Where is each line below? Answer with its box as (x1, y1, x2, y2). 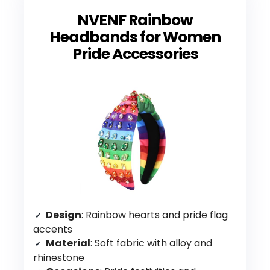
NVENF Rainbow (77, 9, 193, 31)
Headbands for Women (49, 26, 221, 48)
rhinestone (33, 250, 84, 265)
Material (46, 236, 90, 250)
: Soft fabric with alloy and (90, 236, 212, 250)
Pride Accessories (72, 43, 198, 64)
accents (33, 222, 72, 236)
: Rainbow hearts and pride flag (81, 207, 228, 222)
